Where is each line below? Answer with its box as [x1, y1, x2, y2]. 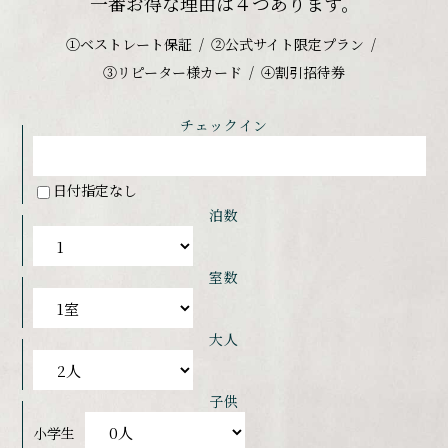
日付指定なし [53, 180, 138, 201]
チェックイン [180, 115, 268, 136]
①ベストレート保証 [65, 34, 192, 55]
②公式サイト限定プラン [210, 34, 364, 55]
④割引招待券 [261, 62, 345, 83]
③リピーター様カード [103, 62, 242, 83]
